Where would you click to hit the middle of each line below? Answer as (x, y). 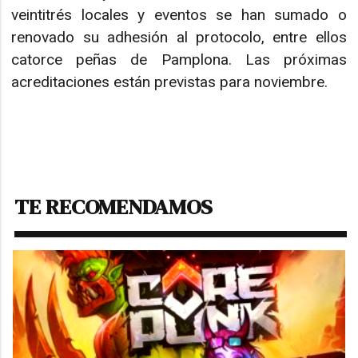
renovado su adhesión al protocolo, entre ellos (179, 38)
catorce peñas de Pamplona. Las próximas (179, 60)
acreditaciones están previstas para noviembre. (170, 82)
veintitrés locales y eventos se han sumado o (179, 15)
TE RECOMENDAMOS (114, 207)
